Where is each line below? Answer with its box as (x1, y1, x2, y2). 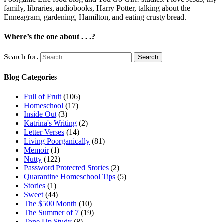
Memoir (24, 146, 49, 155)
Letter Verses (24, 128, 64, 137)
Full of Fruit (24, 92, 61, 101)
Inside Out (24, 110, 56, 119)
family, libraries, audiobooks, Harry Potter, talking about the (4, 3, 190, 12)
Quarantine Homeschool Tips (24, 172, 115, 181)
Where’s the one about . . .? (4, 32, 95, 41)
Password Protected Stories (24, 164, 109, 172)
